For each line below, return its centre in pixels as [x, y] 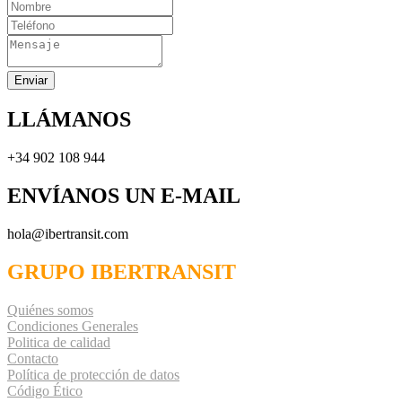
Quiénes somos [50, 310]
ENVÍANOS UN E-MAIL [124, 196]
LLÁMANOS [69, 120]
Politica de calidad [59, 342]
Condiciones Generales [73, 326]
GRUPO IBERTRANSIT [122, 272]
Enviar [31, 81]
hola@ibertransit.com [68, 234]
